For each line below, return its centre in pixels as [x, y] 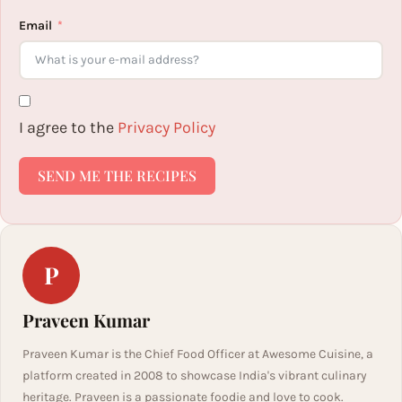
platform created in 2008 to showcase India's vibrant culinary [195, 375]
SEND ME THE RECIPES [117, 175]
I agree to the [68, 127]
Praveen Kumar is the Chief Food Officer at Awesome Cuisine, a [198, 354]
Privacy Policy [166, 127]
